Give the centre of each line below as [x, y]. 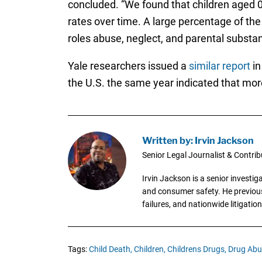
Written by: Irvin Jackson [198, 140]
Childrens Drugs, [196, 249]
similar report [219, 66]
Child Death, [110, 249]
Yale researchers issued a [128, 66]
